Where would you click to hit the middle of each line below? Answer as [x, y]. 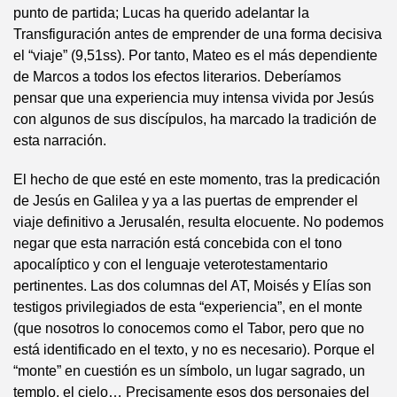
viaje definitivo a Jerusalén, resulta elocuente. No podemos [198, 222]
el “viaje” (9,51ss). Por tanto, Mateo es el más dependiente [195, 55]
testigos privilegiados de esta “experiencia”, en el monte [188, 307]
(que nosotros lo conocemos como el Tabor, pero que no [189, 328]
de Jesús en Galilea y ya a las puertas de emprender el [186, 201]
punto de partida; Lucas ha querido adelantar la [161, 13]
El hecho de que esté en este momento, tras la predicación [197, 179]
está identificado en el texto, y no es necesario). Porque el [194, 350]
